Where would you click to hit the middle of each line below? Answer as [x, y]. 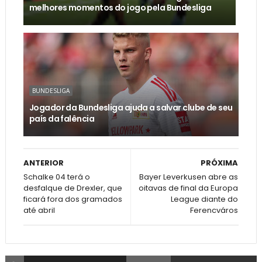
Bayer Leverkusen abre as [189, 177]
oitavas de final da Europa [189, 188]
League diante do [205, 199]
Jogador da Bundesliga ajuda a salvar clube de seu [131, 107]
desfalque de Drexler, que [73, 188]
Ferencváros [214, 210]
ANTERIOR [43, 163]
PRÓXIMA [220, 163]
